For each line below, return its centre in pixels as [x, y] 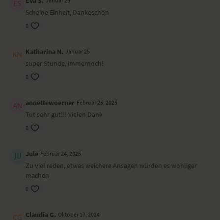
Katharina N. [44, 52]
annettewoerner [50, 103]
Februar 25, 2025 [97, 102]
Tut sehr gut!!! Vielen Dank [64, 114]
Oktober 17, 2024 [79, 214]
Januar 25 [78, 51]
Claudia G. [41, 215]
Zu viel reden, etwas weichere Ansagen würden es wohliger [111, 165]
